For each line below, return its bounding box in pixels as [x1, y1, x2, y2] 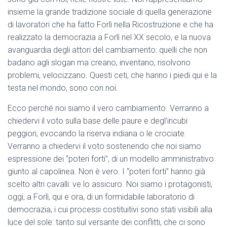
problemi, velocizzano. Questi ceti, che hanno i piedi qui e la [8, 70, 217, 81]
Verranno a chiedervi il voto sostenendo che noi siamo [8, 141, 201, 152]
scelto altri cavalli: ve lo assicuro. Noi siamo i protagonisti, [8, 179, 212, 190]
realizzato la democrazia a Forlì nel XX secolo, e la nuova [8, 32, 211, 43]
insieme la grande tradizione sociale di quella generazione [8, 7, 212, 17]
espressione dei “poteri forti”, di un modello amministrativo [8, 154, 214, 164]
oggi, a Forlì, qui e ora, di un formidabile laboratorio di [8, 192, 195, 202]
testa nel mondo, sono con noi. [8, 83, 118, 93]
